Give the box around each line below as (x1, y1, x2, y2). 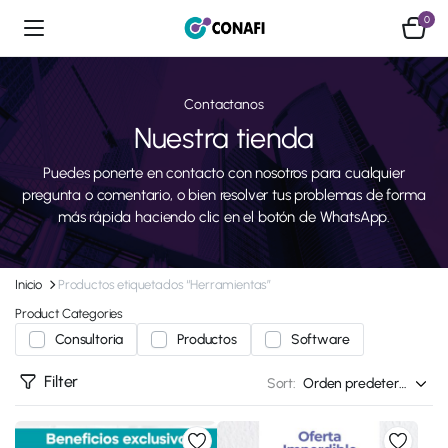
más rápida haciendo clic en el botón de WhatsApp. (57, 208, 391, 226)
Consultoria (55, 331, 124, 348)
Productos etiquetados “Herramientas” (57, 277, 272, 292)
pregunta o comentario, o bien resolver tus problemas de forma (22, 186, 426, 204)
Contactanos (184, 96, 264, 113)
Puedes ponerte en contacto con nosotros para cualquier (43, 164, 405, 182)
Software (290, 331, 350, 348)
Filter (44, 372, 79, 391)
